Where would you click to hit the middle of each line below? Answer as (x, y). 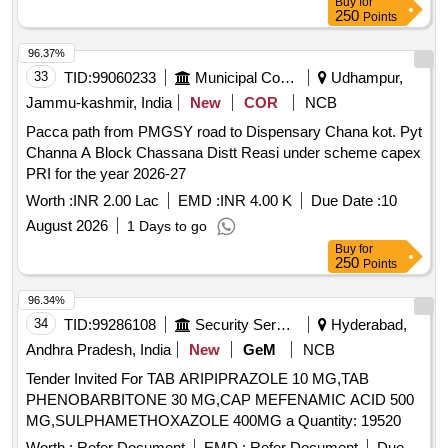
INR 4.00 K (256, 201)
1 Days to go (167, 226)
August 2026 (67, 226)
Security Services (283, 325)
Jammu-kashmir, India (99, 103)
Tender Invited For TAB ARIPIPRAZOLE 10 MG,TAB (197, 379)
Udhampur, (365, 78)
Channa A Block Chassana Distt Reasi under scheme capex (223, 153)
